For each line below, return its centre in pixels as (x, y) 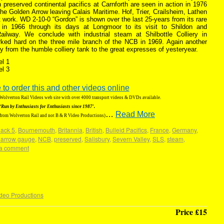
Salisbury (97, 139)
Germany (184, 130)
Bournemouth (36, 130)
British (94, 130)
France (159, 130)
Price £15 (191, 212)
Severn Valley (131, 139)
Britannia (70, 130)
